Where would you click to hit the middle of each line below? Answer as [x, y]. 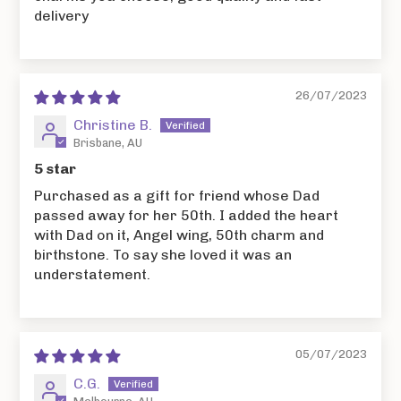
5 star [55, 169]
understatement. [93, 274]
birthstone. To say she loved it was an [163, 255]
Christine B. [113, 125]
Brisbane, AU [108, 143]
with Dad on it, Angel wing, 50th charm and [179, 235]
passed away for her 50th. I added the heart [187, 215]
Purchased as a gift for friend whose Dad [177, 196]
